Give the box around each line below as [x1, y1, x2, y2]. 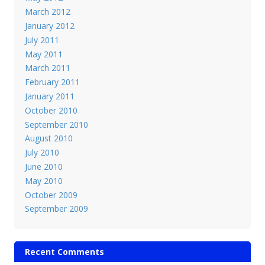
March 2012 [24, 6, 70, 18]
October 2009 [24, 189, 77, 201]
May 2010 [24, 174, 63, 186]
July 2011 [24, 34, 59, 46]
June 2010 [24, 160, 63, 172]
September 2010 [24, 118, 88, 130]
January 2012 [24, 20, 75, 31]
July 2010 [24, 147, 59, 159]
